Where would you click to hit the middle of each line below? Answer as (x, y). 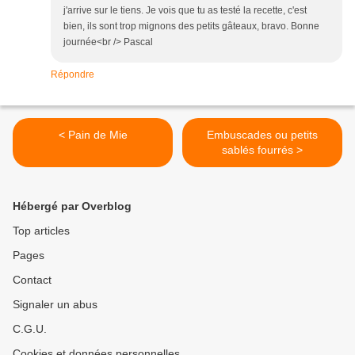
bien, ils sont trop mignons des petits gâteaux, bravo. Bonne (191, 27)
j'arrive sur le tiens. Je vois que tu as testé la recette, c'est (185, 11)
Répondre (73, 75)
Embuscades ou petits (262, 135)
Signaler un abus (55, 305)
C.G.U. (30, 329)
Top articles (41, 231)
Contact (32, 280)
